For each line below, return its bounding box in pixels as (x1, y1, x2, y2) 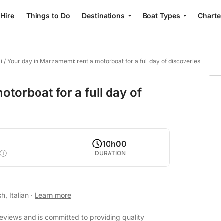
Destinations (82, 11, 125, 20)
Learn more (35, 191, 71, 199)
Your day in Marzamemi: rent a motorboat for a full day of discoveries (7, 57, 200, 65)
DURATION (95, 149, 126, 157)
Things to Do (26, 11, 70, 20)
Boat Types (143, 11, 180, 20)
